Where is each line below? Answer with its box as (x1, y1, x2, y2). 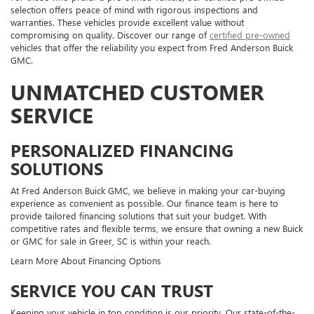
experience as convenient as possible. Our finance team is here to (11, 197, 278, 210)
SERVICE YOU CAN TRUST (11, 279, 213, 302)
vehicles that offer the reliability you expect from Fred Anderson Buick (11, 41, 293, 54)
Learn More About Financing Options (11, 254, 161, 267)
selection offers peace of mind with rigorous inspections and (11, 4, 258, 16)
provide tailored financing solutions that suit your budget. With (11, 210, 266, 222)
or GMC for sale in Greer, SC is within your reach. (11, 235, 211, 247)
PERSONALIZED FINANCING (11, 139, 233, 162)
